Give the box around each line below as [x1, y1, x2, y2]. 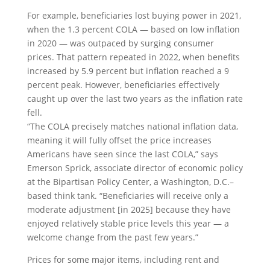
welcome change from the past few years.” [27, 231, 198, 243]
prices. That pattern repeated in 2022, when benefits [27, 51, 240, 63]
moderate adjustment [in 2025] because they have [27, 203, 231, 215]
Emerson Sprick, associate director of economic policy [27, 162, 243, 174]
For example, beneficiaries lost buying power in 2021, [27, 9, 241, 21]
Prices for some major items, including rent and [27, 253, 219, 265]
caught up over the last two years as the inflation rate [27, 92, 243, 104]
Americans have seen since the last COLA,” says [27, 148, 218, 160]
